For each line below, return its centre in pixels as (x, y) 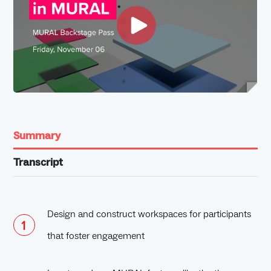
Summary (37, 136)
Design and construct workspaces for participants (149, 214)
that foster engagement (96, 236)
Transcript (38, 163)
